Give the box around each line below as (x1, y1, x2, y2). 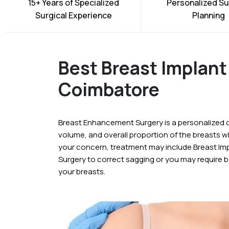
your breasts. (58, 166, 105, 177)
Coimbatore (58, 77, 159, 102)
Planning (192, 10, 225, 21)
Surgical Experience (35, 10, 112, 21)
